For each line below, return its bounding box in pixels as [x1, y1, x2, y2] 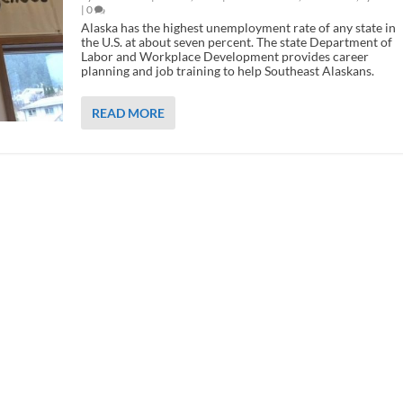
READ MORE [91, 105, 165, 121]
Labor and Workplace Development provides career [80, 49, 369, 64]
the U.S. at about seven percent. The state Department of [80, 34, 392, 49]
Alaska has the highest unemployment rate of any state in [80, 20, 396, 35]
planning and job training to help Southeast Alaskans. [80, 63, 374, 78]
